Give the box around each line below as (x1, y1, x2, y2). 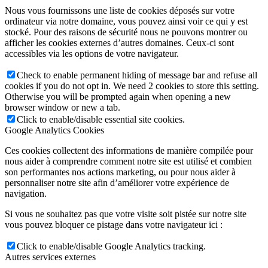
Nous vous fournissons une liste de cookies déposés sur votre (5, 5, 234, 16)
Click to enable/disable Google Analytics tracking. (17, 240, 206, 251)
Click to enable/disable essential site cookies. (17, 114, 185, 124)
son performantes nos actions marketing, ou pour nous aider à (5, 166, 236, 177)
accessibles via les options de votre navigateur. (5, 48, 179, 59)
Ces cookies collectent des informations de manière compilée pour (5, 145, 253, 156)
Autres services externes (5, 251, 96, 262)
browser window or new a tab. (5, 102, 120, 112)
